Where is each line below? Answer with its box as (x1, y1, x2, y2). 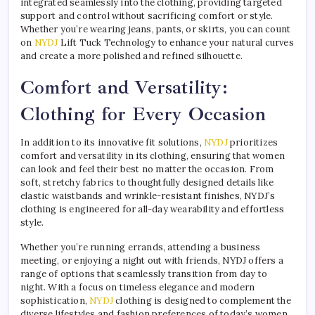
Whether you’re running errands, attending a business (20, 240, 261, 253)
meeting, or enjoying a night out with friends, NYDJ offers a (20, 254, 284, 266)
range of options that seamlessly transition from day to (20, 267, 268, 280)
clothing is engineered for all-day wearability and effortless (20, 202, 285, 215)
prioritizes (227, 136, 278, 148)
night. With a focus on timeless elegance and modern (20, 281, 255, 293)
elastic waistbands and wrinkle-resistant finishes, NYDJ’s (20, 189, 276, 202)
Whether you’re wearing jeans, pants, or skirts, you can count (20, 22, 291, 35)
